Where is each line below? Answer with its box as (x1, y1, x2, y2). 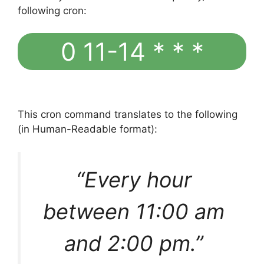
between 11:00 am (42, 198, 225, 225)
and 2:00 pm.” (64, 230, 203, 256)
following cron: (18, 4, 87, 16)
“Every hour (75, 166, 192, 193)
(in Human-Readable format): (18, 123, 157, 136)
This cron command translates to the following (18, 108, 237, 121)
